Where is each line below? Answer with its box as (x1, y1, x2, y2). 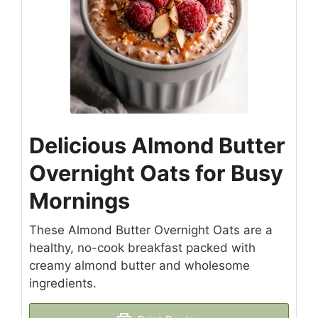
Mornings (29, 187, 130, 214)
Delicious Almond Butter (29, 132, 285, 159)
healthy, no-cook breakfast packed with (29, 241, 256, 256)
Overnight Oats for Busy (29, 160, 283, 187)
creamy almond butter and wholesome (29, 258, 250, 273)
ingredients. (29, 276, 97, 291)
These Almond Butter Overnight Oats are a (29, 223, 273, 238)
